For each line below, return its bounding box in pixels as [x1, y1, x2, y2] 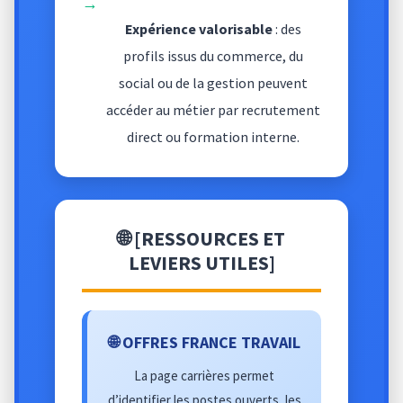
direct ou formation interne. [126, 127, 300, 146]
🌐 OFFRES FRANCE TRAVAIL [108, 331, 300, 353]
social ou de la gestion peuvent [118, 73, 308, 92]
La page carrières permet [134, 366, 274, 384]
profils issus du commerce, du [122, 46, 303, 65]
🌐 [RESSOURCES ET [118, 225, 285, 251]
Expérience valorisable [124, 19, 273, 38]
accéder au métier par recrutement [105, 100, 320, 119]
